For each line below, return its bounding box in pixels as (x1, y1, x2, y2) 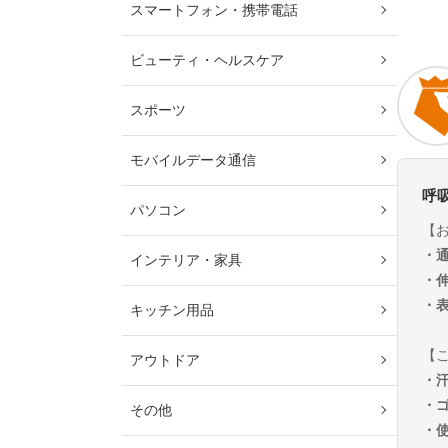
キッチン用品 (130, 303, 214, 318)
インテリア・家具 (130, 253, 242, 268)
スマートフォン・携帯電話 (130, 3, 298, 18)
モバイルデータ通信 (130, 153, 256, 168)
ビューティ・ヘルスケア (130, 53, 284, 68)
